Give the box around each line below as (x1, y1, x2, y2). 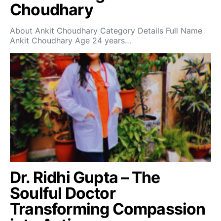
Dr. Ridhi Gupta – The (10, 167, 160, 187)
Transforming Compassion (10, 199, 206, 219)
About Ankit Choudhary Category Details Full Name (10, 25, 202, 36)
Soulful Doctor (10, 183, 115, 203)
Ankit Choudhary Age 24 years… (10, 35, 131, 45)
